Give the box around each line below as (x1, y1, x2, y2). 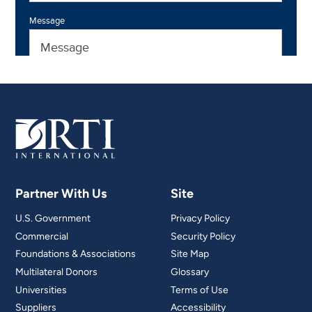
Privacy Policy (171, 212, 231, 225)
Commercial (15, 230, 69, 242)
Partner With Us (15, 186, 107, 202)
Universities (15, 283, 68, 296)
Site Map (171, 248, 210, 260)
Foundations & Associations (15, 248, 136, 260)
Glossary (171, 266, 210, 279)
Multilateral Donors (15, 266, 98, 279)
